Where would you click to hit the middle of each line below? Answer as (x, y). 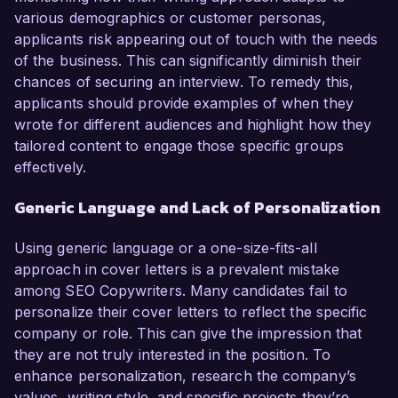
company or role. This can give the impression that (188, 334)
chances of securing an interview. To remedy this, (184, 82)
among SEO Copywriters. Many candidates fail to (181, 291)
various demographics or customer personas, (171, 18)
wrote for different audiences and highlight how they (193, 125)
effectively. (50, 167)
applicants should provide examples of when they (184, 103)
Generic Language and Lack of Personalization (197, 208)
